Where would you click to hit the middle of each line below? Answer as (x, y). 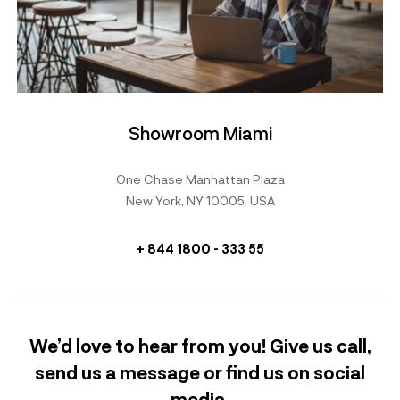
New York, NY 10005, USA (200, 201)
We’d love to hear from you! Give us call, (200, 346)
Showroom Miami (200, 133)
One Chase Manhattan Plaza (200, 179)
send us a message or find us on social (200, 373)
